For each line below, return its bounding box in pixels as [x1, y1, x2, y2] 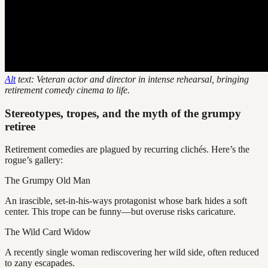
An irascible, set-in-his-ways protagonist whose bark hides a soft [5, 196, 247, 206]
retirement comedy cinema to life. [5, 85, 130, 95]
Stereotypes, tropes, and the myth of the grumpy [5, 106, 241, 120]
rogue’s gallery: [5, 155, 63, 166]
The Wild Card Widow [5, 227, 91, 237]
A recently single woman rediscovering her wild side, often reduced [5, 247, 259, 258]
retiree [5, 120, 35, 133]
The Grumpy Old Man [5, 175, 90, 186]
